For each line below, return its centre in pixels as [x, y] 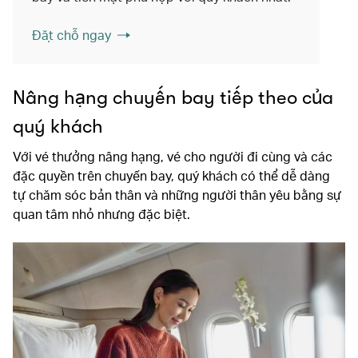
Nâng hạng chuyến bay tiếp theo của [173, 97]
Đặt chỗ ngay [72, 34]
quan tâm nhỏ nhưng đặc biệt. [101, 213]
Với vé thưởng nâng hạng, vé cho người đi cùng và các [173, 156]
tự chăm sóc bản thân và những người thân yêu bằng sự [177, 194]
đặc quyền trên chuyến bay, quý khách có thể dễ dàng [171, 175]
